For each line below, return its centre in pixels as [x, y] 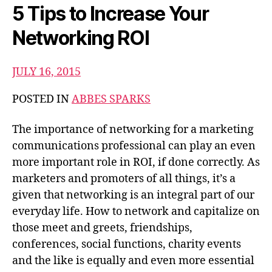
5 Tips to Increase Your [110, 13]
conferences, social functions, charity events [127, 244]
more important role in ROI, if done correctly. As [136, 162]
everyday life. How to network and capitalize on [136, 211]
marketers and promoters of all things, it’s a [124, 178]
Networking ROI [81, 38]
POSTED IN [42, 99]
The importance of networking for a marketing [133, 129]
